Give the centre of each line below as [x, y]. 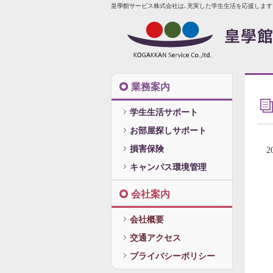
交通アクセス [155, 238]
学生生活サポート [164, 112]
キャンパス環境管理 [168, 167]
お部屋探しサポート [168, 131]
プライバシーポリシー [172, 256]
